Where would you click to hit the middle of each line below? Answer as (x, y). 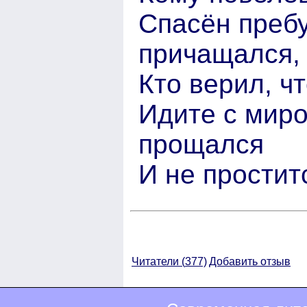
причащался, (219, 53)
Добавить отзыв (250, 261)
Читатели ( (158, 261)
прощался (201, 144)
